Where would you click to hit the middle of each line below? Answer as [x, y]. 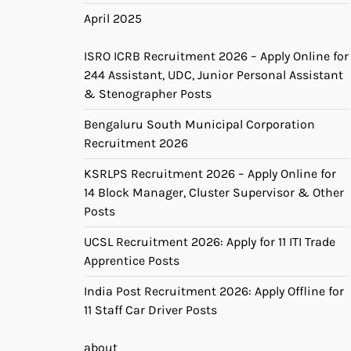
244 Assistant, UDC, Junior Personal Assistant [213, 74]
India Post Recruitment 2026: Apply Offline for [214, 291]
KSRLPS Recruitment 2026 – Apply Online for [210, 173]
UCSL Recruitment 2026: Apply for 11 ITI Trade [210, 241]
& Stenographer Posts [148, 93]
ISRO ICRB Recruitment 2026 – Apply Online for [216, 56]
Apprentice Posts [132, 260]
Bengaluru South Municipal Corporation [199, 124]
